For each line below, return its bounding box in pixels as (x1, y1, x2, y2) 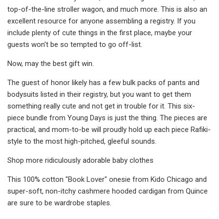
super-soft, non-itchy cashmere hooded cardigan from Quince (7, 186, 208, 196)
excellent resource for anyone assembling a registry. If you (7, 16, 196, 25)
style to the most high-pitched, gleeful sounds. (7, 136, 156, 146)
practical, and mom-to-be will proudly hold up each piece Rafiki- (7, 125, 211, 134)
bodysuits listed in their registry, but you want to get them (7, 89, 191, 99)
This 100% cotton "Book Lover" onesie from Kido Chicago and (7, 175, 207, 184)
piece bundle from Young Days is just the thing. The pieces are (7, 113, 207, 122)
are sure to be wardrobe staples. (7, 198, 111, 207)
